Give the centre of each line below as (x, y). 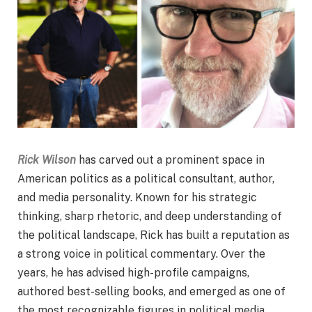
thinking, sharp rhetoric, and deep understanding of (150, 217)
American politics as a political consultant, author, (146, 179)
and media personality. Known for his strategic (137, 198)
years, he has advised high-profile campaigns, (133, 273)
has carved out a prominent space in (172, 160)
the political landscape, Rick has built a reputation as (154, 235)
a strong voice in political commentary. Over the (141, 254)
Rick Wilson (47, 160)
